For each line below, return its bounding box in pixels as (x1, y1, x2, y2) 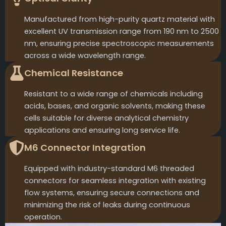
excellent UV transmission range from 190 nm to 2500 (24, 26, 219, 37)
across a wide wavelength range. (24, 50, 146, 61)
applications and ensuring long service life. (24, 125, 180, 136)
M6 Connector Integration (24, 141, 146, 154)
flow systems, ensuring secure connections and (24, 188, 199, 198)
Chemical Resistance (24, 67, 123, 80)
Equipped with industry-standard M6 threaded (24, 163, 194, 174)
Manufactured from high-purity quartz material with (24, 14, 215, 25)
